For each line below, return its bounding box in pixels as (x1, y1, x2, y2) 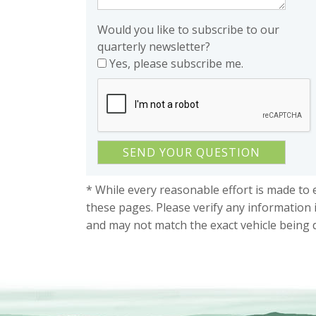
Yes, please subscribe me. (109, 55, 243, 71)
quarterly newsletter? (97, 38, 210, 54)
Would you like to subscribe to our (97, 21, 279, 37)
